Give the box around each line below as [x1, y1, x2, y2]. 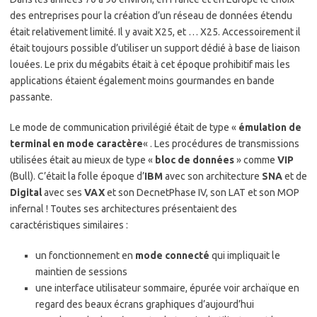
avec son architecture [165, 171, 262, 183]
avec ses [42, 187, 84, 199]
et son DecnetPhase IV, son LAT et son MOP [105, 187, 299, 199]
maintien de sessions [35, 266, 127, 278]
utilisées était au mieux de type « [10, 154, 155, 166]
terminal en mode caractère [10, 138, 143, 150]
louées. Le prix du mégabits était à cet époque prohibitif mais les [10, 59, 290, 71]
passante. [10, 91, 52, 103]
